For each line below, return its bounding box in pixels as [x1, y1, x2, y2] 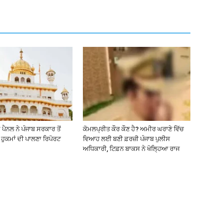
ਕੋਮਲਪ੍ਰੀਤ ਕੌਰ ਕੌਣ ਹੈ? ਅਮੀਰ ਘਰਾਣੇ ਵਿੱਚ [83, 125, 184, 133]
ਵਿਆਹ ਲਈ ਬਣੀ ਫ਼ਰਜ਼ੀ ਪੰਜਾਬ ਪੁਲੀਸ [83, 135, 170, 143]
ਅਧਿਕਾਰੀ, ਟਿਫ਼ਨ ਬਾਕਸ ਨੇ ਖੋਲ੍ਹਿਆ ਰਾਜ [83, 145, 180, 152]
